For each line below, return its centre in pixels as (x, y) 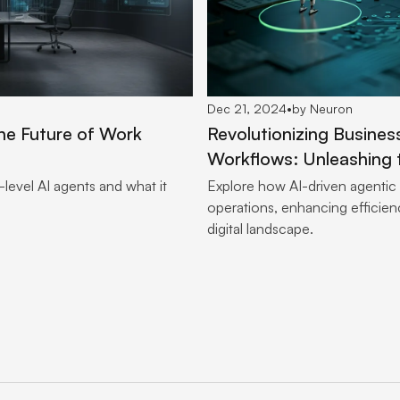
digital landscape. (260, 229)
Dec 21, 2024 (247, 109)
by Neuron (322, 109)
